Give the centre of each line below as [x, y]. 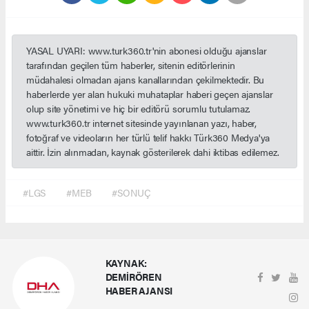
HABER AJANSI [139, 290]
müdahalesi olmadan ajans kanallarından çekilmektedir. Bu [146, 79]
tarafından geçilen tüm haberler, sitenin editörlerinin [131, 64]
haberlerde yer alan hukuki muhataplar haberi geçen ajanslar [150, 93]
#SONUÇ [131, 192]
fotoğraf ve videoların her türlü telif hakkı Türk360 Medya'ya [148, 137]
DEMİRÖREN [133, 277]
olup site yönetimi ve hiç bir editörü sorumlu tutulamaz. [139, 108]
